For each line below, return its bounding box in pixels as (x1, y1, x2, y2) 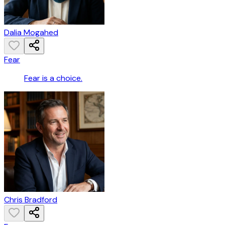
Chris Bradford (4, 194, 57, 205)
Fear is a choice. (24, 73, 82, 84)
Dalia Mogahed (4, 27, 58, 38)
